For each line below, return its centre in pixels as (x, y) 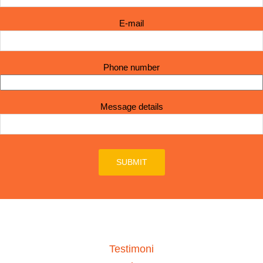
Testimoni (131, 249)
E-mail (131, 23)
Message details (131, 106)
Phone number (131, 67)
